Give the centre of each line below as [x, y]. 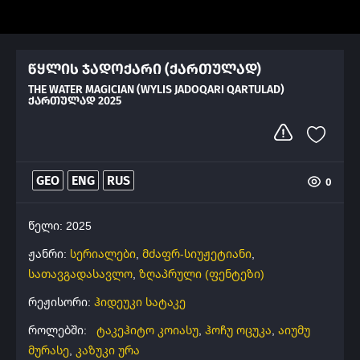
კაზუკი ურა [108, 350]
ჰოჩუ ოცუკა [238, 330]
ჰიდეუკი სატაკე [140, 302]
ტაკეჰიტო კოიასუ [147, 330]
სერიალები [103, 254]
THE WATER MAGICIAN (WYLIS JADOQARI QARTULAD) [156, 90]
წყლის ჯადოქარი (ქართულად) [145, 69]
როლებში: [59, 330]
